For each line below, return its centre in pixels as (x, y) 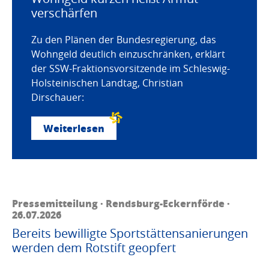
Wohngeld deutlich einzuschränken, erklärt (128, 54)
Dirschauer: (58, 98)
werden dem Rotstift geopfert (94, 248)
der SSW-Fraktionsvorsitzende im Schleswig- (131, 69)
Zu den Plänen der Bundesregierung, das (124, 40)
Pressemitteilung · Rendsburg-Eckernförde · (121, 204)
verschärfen (64, 13)
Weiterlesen (74, 128)
